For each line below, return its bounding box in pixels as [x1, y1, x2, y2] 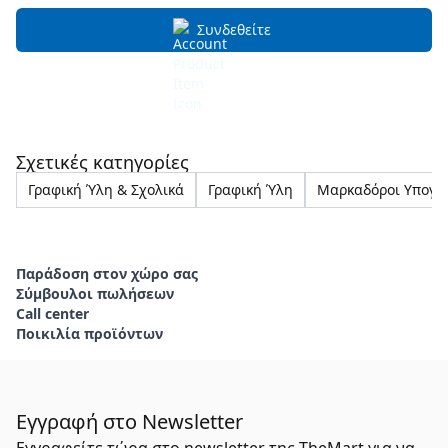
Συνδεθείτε [197, 20, 271, 39]
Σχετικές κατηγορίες [16, 150, 189, 174]
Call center [16, 304, 89, 323]
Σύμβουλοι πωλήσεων [16, 284, 174, 303]
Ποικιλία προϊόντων [16, 324, 163, 343]
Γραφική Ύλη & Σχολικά [28, 180, 184, 199]
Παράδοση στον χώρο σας [16, 264, 198, 283]
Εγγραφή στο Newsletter [16, 408, 243, 435]
